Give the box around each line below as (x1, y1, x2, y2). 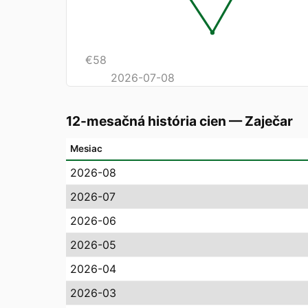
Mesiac (70, 143, 102, 155)
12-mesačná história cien (66, 113, 226, 130)
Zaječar (245, 113, 293, 130)
